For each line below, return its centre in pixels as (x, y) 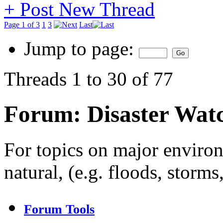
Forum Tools (59, 209)
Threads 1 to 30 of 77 (89, 79)
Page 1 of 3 (22, 25)
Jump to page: (81, 49)
